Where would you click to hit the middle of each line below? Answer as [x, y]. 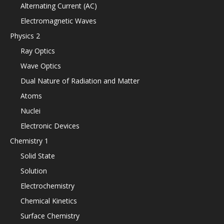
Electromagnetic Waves [58, 21]
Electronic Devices [50, 126]
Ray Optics [38, 51]
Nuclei [30, 111]
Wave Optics [41, 66]
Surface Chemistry [50, 216]
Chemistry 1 [29, 141]
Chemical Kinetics [49, 201]
